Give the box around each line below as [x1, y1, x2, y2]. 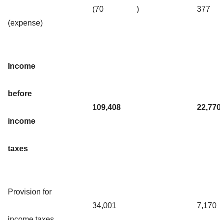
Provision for [8, 187, 52, 196]
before [8, 89, 32, 98]
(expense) [8, 18, 43, 27]
